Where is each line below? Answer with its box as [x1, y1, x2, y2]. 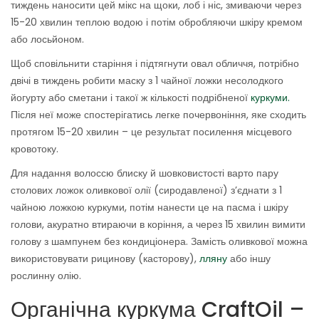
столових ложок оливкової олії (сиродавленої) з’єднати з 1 [11, 183, 282, 198]
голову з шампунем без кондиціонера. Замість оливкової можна [11, 234, 308, 249]
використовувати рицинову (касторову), [11, 251, 197, 266]
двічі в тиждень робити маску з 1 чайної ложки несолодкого [11, 73, 283, 88]
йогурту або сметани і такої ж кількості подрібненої [11, 90, 248, 105]
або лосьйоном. [11, 32, 84, 47]
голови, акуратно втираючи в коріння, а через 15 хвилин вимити [11, 217, 305, 232]
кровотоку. [11, 142, 58, 157]
